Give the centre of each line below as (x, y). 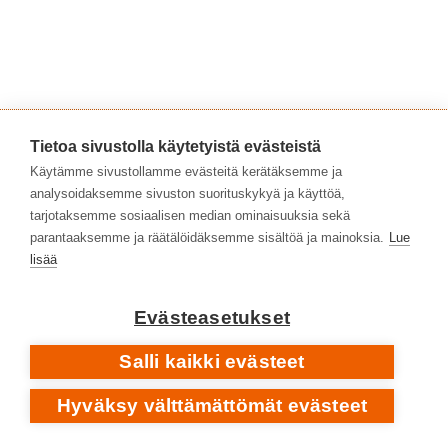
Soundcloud (205, 305)
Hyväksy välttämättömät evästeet (212, 405)
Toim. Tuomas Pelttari (111, 227)
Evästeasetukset (212, 317)
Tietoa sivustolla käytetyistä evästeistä (175, 146)
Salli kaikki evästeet (212, 361)
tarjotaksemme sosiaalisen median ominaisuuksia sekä (190, 215)
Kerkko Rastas (90, 305)
